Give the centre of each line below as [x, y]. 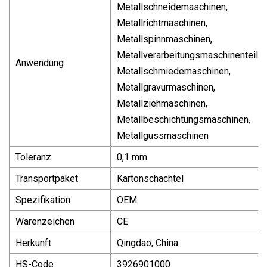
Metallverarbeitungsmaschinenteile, [191, 55]
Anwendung [40, 63]
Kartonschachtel [150, 178]
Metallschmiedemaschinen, [174, 71]
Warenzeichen [45, 221]
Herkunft [33, 243]
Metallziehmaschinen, [162, 103]
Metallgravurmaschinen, [166, 87]
